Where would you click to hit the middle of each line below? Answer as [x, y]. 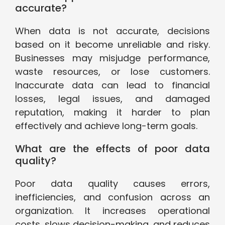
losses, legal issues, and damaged [113, 99]
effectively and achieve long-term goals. [106, 126]
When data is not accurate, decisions [113, 31]
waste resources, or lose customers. [113, 72]
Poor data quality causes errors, [113, 184]
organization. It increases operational [113, 211]
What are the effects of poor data [113, 149]
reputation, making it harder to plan [113, 113]
